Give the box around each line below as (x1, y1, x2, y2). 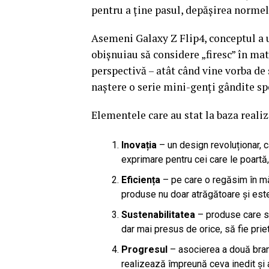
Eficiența (121, 174, 160, 186)
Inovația (121, 139, 157, 151)
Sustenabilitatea (121, 208, 195, 220)
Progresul (121, 243, 170, 255)
